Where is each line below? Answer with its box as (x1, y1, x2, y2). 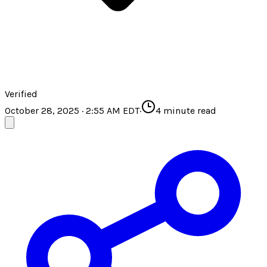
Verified (5, 88, 38, 100)
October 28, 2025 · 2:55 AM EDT (5, 105, 139, 117)
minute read (161, 105, 216, 117)
